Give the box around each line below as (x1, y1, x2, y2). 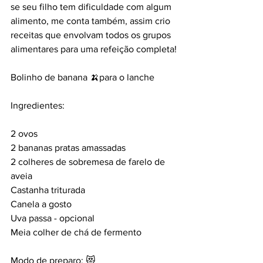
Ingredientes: (11, 100, 65, 110)
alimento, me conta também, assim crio (11, 16, 173, 26)
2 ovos (11, 129, 38, 139)
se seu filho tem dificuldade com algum (11, 2, 174, 12)
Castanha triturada (11, 185, 85, 195)
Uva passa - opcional (11, 213, 95, 223)
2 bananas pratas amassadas (11, 143, 126, 153)
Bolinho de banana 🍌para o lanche (11, 72, 154, 82)
